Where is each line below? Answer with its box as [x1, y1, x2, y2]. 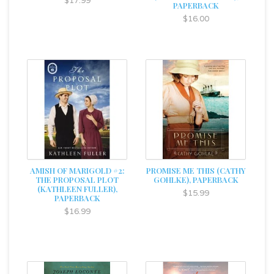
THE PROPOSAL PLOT [35, 174, 119, 185]
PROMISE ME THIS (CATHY [146, 165, 246, 176]
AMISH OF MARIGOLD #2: [29, 165, 125, 176]
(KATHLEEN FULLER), [37, 183, 117, 194]
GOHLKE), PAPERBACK [153, 174, 239, 185]
